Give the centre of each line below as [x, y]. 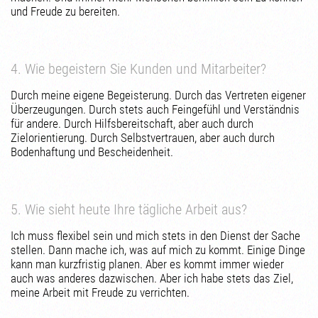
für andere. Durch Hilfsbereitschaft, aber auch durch [132, 124]
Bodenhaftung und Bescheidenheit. [92, 152]
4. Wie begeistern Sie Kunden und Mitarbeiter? [139, 69]
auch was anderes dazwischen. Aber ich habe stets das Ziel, [152, 278]
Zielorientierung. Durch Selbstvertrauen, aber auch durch [143, 138]
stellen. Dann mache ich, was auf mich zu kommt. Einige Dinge [158, 250]
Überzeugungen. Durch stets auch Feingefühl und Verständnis [155, 109]
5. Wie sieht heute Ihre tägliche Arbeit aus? [129, 209]
